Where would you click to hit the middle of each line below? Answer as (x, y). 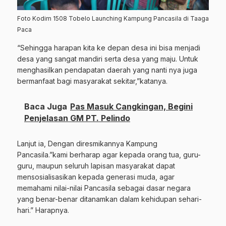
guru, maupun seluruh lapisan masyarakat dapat (96, 166)
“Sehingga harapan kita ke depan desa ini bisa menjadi (109, 48)
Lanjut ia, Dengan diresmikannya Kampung (87, 144)
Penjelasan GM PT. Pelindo (77, 118)
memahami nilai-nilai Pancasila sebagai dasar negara (104, 188)
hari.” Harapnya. (43, 210)
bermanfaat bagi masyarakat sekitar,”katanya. (92, 81)
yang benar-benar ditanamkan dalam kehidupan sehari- (109, 199)
